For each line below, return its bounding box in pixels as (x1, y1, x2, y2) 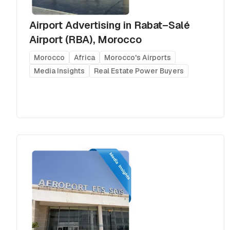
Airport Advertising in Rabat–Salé (29, 18, 190, 32)
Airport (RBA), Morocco (29, 32, 142, 46)
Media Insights (34, 66, 85, 75)
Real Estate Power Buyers (94, 66, 184, 75)
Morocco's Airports (104, 52, 171, 62)
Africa (74, 52, 95, 62)
